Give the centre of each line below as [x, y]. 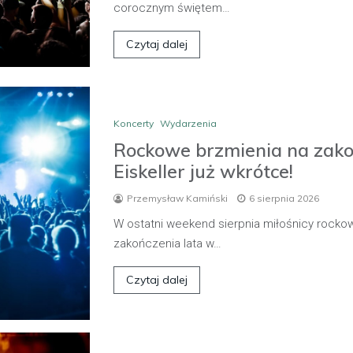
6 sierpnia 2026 [284, 198]
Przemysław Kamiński [177, 198]
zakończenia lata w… [167, 243]
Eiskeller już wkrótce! [203, 171]
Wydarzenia [188, 123]
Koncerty [134, 123]
